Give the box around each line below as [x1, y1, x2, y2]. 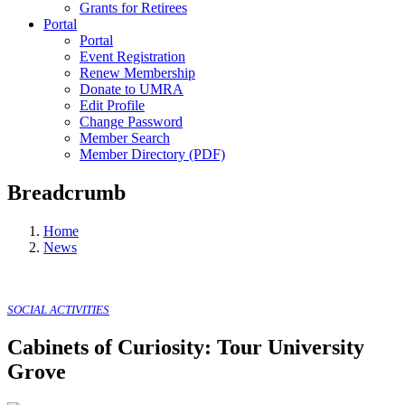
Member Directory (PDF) [80, 146, 225, 162]
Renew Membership [80, 65, 195, 80]
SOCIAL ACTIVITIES [7, 302, 109, 316]
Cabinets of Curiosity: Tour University [7, 334, 364, 359]
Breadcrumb [7, 180, 126, 204]
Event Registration [80, 49, 185, 64]
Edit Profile [80, 98, 145, 113]
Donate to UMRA [80, 81, 184, 97]
